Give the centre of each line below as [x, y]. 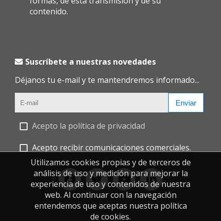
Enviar [186, 103]
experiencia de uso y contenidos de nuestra [110, 184]
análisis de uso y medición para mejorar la [110, 173]
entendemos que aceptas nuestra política [110, 206]
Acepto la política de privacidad [89, 126]
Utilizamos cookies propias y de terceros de [110, 162]
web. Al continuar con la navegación [110, 195]
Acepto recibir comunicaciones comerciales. [111, 147]
